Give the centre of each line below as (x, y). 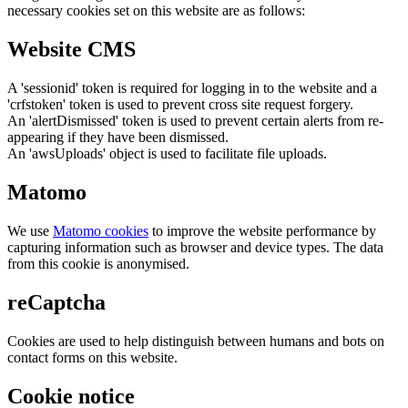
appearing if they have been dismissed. (118, 138)
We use (30, 231)
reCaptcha (56, 302)
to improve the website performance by (262, 231)
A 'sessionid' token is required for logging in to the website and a (192, 88)
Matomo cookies (101, 231)
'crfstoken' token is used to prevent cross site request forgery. (180, 105)
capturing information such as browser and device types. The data (195, 248)
